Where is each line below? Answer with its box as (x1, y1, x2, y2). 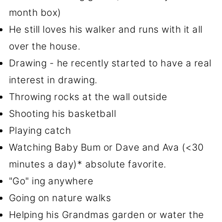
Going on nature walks (8, 192, 114, 204)
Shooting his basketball (8, 108, 119, 120)
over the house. (8, 41, 83, 53)
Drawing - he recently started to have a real (8, 57, 212, 69)
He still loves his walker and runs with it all (8, 24, 203, 36)
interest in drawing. (8, 74, 98, 86)
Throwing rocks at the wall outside (8, 91, 167, 103)
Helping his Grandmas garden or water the (8, 209, 204, 221)
